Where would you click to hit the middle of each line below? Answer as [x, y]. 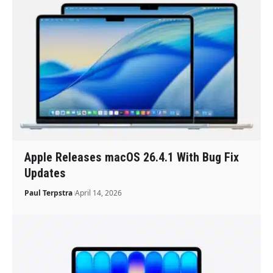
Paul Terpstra [49, 193]
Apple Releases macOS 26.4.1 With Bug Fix [132, 158]
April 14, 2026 [99, 193]
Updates [45, 173]
